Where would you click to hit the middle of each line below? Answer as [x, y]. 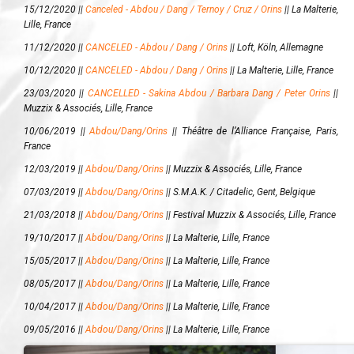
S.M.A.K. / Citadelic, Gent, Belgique [244, 192]
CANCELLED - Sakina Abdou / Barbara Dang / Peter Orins [209, 93]
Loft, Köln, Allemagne [280, 47]
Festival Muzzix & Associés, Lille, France [254, 215]
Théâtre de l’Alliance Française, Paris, [260, 131]
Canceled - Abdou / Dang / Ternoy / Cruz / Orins [184, 9]
